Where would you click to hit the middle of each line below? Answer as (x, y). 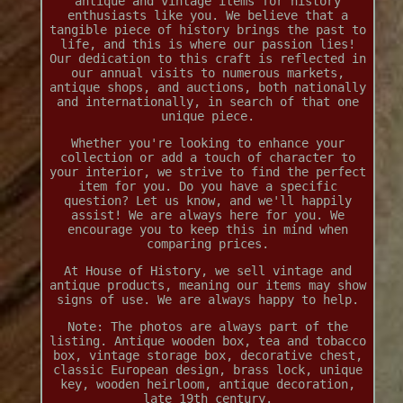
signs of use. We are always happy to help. (207, 300)
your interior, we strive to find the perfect (207, 172)
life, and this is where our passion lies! (207, 45)
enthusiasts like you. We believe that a (207, 16)
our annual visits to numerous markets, (207, 73)
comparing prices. (207, 244)
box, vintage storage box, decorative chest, (207, 356)
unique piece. (207, 116)
